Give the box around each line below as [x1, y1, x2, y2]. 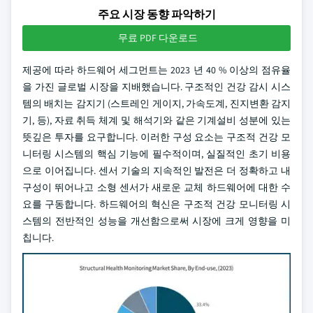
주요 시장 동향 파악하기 [97, 7, 216, 22]
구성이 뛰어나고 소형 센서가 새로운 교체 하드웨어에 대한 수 [22, 181, 291, 194]
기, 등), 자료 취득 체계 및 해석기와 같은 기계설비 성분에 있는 [22, 114, 291, 126]
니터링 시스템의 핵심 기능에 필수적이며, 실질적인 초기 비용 [22, 147, 291, 160]
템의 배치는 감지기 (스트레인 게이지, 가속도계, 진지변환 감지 [22, 97, 291, 110]
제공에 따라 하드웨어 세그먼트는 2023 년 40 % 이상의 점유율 [22, 64, 291, 76]
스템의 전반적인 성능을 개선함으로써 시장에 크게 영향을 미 [22, 214, 291, 227]
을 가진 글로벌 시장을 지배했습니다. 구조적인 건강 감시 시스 [22, 80, 291, 93]
